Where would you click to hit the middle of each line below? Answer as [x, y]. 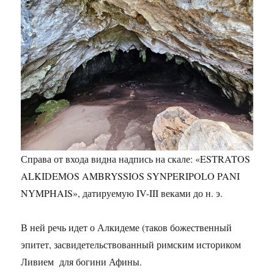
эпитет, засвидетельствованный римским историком [131, 245]
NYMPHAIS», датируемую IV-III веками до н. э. [122, 193]
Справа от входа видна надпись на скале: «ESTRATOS [136, 159]
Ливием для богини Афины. [82, 262]
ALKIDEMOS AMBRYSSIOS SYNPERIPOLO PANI [131, 176]
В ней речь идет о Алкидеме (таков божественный [127, 228]
